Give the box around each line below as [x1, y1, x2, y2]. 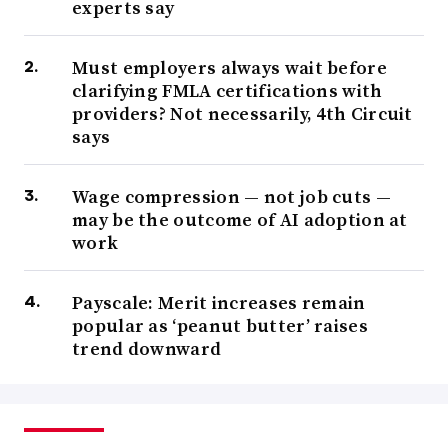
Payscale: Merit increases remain [72, 290, 366, 316]
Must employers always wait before [72, 55, 387, 81]
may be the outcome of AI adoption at [72, 207, 408, 233]
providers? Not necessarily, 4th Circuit [72, 101, 413, 127]
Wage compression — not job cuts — [72, 184, 391, 210]
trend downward [72, 336, 222, 362]
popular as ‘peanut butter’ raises [72, 313, 368, 339]
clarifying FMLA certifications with [72, 78, 383, 104]
